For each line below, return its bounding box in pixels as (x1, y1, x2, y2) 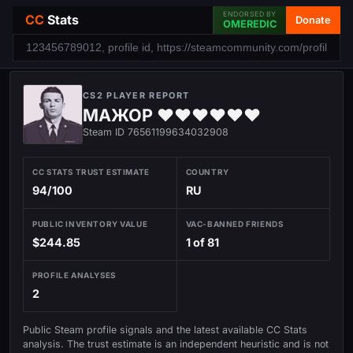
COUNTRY (185, 167, 229, 177)
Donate (295, 13, 331, 26)
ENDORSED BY (223, 9, 277, 18)
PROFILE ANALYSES (32, 269, 116, 280)
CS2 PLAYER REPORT (83, 90, 190, 101)
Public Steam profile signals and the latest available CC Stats (23, 323, 307, 336)
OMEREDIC (223, 18, 277, 30)
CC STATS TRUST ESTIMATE (32, 167, 150, 177)
